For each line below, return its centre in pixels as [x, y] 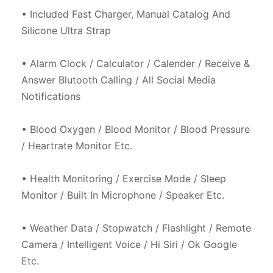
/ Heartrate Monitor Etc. [77, 145]
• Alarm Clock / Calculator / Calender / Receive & [136, 63]
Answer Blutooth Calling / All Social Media [119, 80]
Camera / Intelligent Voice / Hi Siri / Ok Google [129, 244]
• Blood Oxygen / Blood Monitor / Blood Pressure [136, 129]
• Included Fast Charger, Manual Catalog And [126, 14]
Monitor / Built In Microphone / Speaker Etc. [123, 195]
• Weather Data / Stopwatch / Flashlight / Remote [136, 228]
